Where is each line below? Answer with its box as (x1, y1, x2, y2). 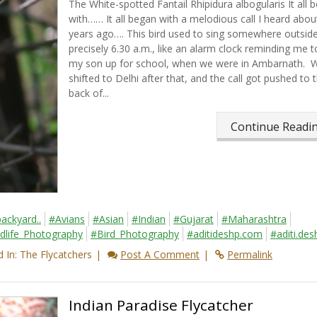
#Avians (49, 212, 85, 226)
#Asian (93, 212, 124, 226)
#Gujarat (173, 212, 214, 226)
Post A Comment (120, 248, 200, 262)
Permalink (227, 248, 272, 262)
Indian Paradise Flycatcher (68, 295, 253, 316)
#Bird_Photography (91, 227, 179, 241)
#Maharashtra (221, 212, 287, 226)
